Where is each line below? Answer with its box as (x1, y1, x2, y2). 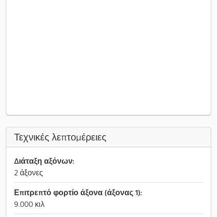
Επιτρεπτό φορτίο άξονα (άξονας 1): (14, 187, 142, 197)
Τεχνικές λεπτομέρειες (14, 131, 107, 143)
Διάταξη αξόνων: (14, 156, 74, 166)
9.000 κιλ (14, 199, 45, 209)
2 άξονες (14, 168, 43, 177)
